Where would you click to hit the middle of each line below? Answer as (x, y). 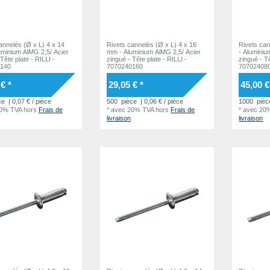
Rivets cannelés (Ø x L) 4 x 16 (152, 44)
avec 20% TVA (133, 109)
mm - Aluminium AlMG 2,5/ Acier (154, 52)
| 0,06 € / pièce (161, 101)
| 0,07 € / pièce (29, 101)
